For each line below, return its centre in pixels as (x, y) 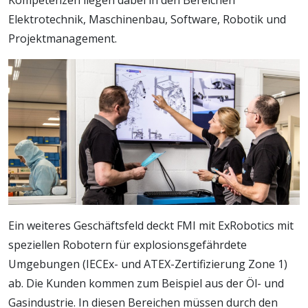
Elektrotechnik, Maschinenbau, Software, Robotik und (147, 19)
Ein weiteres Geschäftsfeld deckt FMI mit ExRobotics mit (151, 225)
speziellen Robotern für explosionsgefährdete (128, 244)
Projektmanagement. (63, 38)
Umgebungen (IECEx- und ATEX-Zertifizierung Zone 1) (148, 264)
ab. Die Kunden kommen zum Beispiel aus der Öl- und (146, 283)
